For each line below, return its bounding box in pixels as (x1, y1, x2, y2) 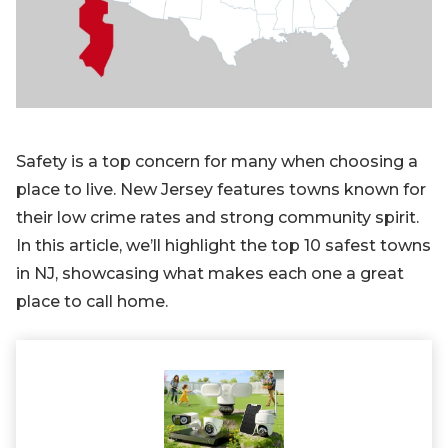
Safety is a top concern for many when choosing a (16, 152, 418, 171)
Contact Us (37, 78, 125, 97)
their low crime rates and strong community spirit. (16, 208, 419, 227)
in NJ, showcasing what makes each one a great (16, 264, 404, 283)
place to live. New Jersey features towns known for (16, 180, 426, 199)
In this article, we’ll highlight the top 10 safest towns (16, 236, 431, 255)
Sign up (49, 45, 111, 64)
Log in (76, 70, 125, 89)
